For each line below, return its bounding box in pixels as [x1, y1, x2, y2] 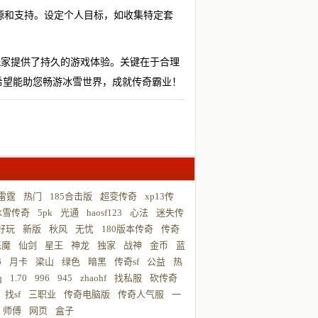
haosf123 [87, 207, 122, 218]
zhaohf [80, 273, 106, 283]
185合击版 [50, 191, 92, 202]
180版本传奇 [102, 224, 153, 234]
